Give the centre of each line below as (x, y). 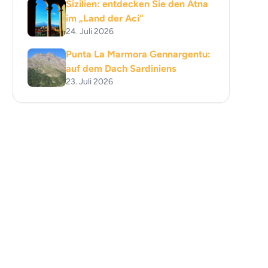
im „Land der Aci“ (105, 18)
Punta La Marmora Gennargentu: (138, 54)
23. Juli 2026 (90, 82)
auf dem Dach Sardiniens (121, 68)
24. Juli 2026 (90, 31)
